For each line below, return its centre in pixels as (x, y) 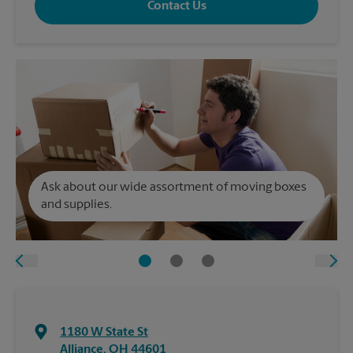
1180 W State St (104, 333)
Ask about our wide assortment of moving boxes (174, 188)
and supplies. (76, 205)
